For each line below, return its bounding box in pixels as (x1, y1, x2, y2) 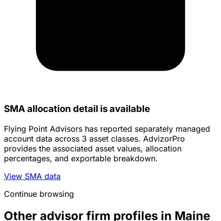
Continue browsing (4, 189, 74, 199)
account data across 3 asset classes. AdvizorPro (4, 134, 185, 144)
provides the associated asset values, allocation (4, 144, 182, 154)
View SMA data (4, 171, 61, 182)
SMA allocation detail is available (4, 103, 150, 115)
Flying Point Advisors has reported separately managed (4, 124, 210, 134)
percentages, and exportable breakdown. (4, 153, 158, 164)
